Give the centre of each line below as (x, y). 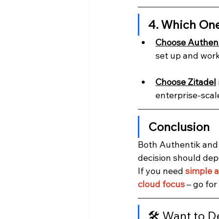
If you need (162, 171)
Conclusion (179, 127)
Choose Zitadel (186, 82)
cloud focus (161, 184)
